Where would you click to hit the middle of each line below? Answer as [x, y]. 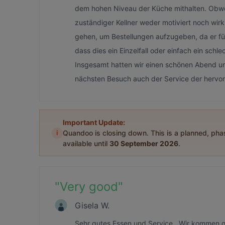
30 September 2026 [144, 143]
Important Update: [94, 122]
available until [86, 143]
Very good [89, 187]
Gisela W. [92, 205]
